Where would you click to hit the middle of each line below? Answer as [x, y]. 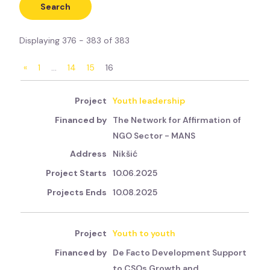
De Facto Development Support [180, 253]
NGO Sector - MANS [154, 136]
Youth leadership [149, 101]
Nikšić [125, 154]
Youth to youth [144, 234]
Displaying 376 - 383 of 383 [75, 40]
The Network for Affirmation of [177, 120]
